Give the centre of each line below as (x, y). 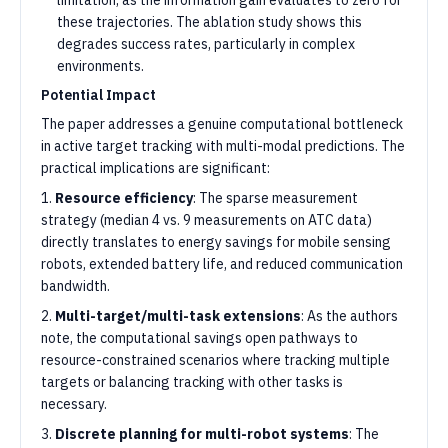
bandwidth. (75, 286)
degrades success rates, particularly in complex (206, 44)
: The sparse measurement (275, 198)
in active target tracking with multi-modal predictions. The (223, 146)
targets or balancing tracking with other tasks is (192, 382)
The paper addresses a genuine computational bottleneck (222, 124)
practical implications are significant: (155, 168)
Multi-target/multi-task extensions (178, 316)
